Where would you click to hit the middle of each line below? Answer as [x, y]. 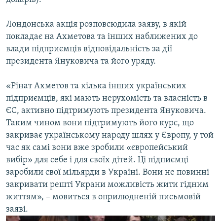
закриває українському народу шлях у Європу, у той [110, 136]
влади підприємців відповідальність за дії [89, 49]
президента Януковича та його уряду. [81, 62]
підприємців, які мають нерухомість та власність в [107, 99]
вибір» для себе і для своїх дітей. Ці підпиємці [97, 160]
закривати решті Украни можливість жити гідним [107, 185]
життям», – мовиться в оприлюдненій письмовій [103, 197]
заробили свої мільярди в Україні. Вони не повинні [108, 173]
